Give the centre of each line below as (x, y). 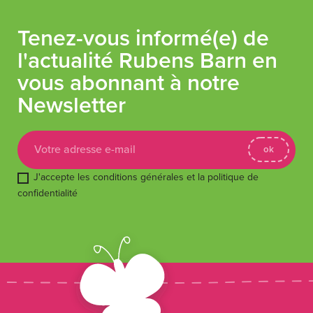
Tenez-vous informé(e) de (143, 38)
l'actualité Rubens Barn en (147, 61)
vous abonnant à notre (129, 83)
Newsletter (72, 105)
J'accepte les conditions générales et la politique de (146, 177)
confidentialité (48, 193)
